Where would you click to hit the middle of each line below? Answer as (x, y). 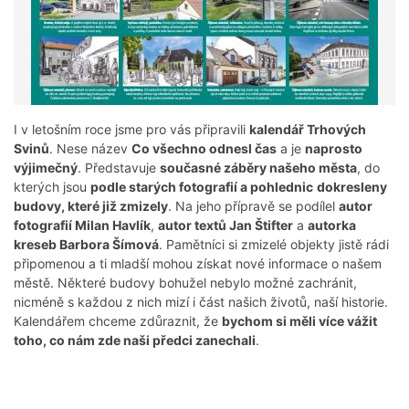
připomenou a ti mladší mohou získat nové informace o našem (198, 264)
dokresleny (352, 187)
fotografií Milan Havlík (82, 225)
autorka (332, 225)
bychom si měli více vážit (299, 321)
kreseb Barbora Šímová (86, 245)
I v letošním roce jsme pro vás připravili (131, 130)
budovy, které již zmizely (91, 206)
